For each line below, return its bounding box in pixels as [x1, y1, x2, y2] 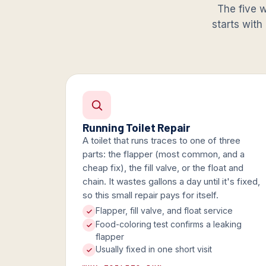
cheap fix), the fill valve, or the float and [83, 162, 243, 174]
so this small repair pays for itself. [83, 189, 218, 201]
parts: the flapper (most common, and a [83, 148, 245, 160]
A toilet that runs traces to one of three [83, 135, 240, 147]
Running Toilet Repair [83, 121, 191, 135]
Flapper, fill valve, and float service [96, 205, 233, 216]
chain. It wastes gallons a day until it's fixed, [83, 176, 260, 188]
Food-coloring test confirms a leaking [96, 219, 242, 230]
